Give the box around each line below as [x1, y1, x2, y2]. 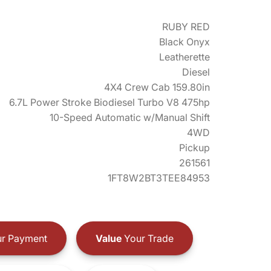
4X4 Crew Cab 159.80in [104, 81, 210, 93]
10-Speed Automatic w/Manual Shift [50, 111, 210, 123]
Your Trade [121, 232, 174, 244]
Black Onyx [159, 36, 210, 48]
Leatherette [159, 51, 210, 63]
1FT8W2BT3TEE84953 [108, 172, 210, 184]
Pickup [179, 142, 210, 154]
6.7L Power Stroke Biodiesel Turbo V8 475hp [9, 96, 210, 108]
